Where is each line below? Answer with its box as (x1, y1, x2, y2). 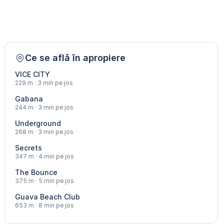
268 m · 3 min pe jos (15, 128, 74, 136)
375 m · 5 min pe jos (15, 177, 74, 185)
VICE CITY (15, 70, 50, 79)
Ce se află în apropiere (25, 52, 126, 63)
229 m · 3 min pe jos (15, 79, 73, 87)
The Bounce (15, 168, 58, 177)
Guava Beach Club (15, 192, 80, 201)
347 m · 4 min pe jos (15, 152, 74, 160)
